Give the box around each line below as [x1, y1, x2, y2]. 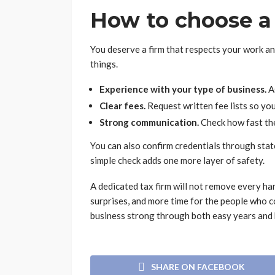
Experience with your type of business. [99, 83, 266, 95]
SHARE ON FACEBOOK [151, 261, 245, 273]
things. [90, 58, 118, 69]
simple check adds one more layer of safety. [90, 154, 265, 166]
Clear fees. [99, 99, 145, 111]
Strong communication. [99, 116, 199, 128]
